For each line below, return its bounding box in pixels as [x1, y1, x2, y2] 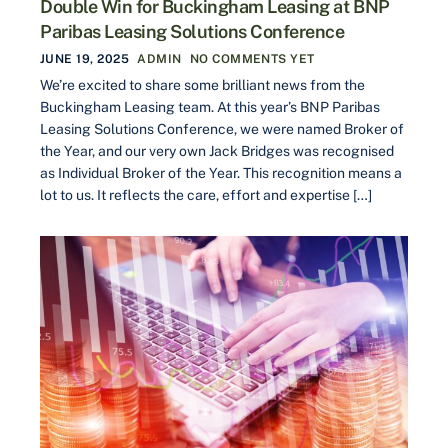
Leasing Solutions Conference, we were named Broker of [40, 120, 404, 137]
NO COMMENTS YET [189, 51, 315, 66]
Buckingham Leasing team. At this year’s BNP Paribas [40, 98, 380, 115]
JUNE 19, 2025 [40, 51, 130, 66]
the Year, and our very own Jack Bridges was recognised [40, 142, 394, 159]
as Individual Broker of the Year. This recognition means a [40, 164, 402, 181]
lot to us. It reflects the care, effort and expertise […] [40, 186, 372, 203]
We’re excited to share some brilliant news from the [40, 76, 365, 93]
